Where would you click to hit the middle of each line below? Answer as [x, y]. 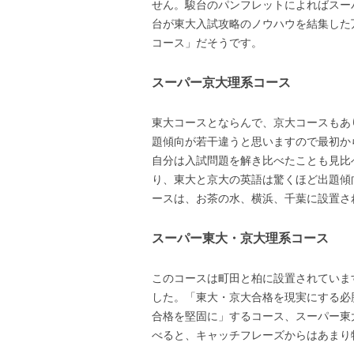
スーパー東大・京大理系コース [240, 238]
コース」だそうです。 [207, 42]
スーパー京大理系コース [221, 82]
